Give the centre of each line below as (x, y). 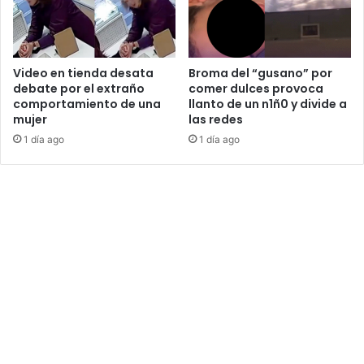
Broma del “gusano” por (260, 73)
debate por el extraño (79, 88)
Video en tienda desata (83, 73)
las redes (216, 119)
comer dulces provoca (256, 88)
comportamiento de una (87, 104)
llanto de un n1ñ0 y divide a (268, 104)
